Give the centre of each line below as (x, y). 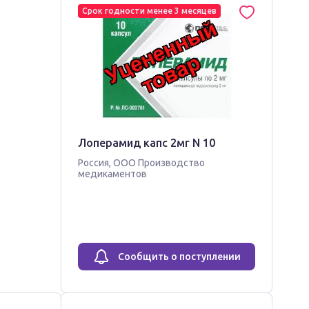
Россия (94, 163)
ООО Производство (159, 163)
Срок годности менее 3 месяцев (150, 11)
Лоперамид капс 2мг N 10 (147, 143)
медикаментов (113, 174)
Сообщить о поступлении (179, 257)
